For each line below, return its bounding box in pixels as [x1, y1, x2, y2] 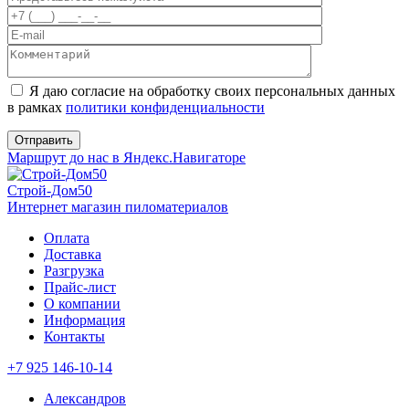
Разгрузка [44, 263, 104, 279]
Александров [44, 391, 126, 407]
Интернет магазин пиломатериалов [7, 199, 228, 215]
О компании [44, 296, 121, 312]
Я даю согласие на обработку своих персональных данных [26, 83, 395, 100]
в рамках [7, 100, 66, 116]
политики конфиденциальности [66, 100, 265, 116]
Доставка [44, 246, 101, 263]
